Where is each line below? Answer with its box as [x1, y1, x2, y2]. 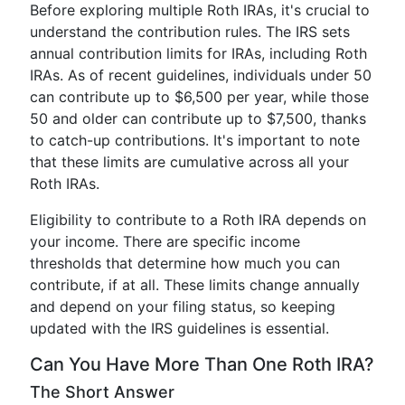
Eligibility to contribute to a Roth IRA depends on [30, 211, 366, 229]
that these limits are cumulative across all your [30, 153, 349, 171]
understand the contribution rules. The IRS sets [30, 23, 350, 41]
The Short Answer [30, 382, 174, 401]
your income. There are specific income [30, 232, 300, 250]
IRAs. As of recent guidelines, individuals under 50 [30, 66, 372, 84]
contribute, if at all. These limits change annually [30, 276, 360, 294]
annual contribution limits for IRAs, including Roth [30, 44, 367, 62]
